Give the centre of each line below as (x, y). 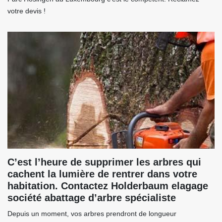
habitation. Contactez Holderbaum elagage (108, 186)
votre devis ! (27, 11)
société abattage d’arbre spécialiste (92, 198)
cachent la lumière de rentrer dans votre (102, 174)
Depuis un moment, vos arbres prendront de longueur (92, 214)
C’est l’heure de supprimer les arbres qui (104, 162)
